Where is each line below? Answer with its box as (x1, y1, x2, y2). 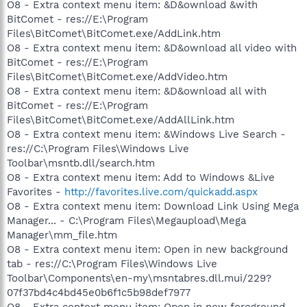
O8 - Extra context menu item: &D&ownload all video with (7, 41, 297, 54)
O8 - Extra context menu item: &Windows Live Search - (7, 127, 286, 140)
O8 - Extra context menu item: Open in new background (7, 243, 288, 256)
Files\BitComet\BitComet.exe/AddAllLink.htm (7, 113, 234, 126)
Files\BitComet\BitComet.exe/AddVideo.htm (7, 70, 228, 83)
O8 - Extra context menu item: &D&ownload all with (7, 84, 267, 97)
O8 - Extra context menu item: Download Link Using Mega (7, 199, 299, 212)
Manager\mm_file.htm (7, 228, 117, 241)
